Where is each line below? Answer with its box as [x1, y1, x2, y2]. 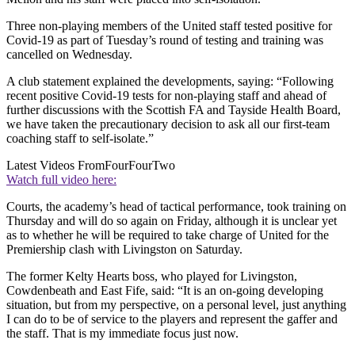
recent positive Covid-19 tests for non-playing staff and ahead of [6, 88, 326, 102]
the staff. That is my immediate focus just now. [6, 326, 239, 340]
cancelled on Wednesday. [6, 47, 132, 61]
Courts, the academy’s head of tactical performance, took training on [6, 199, 346, 213]
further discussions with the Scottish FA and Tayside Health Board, [6, 102, 341, 116]
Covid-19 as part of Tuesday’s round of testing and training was [6, 32, 323, 47]
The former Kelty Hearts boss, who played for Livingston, [6, 269, 297, 283]
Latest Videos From [6, 158, 105, 172]
